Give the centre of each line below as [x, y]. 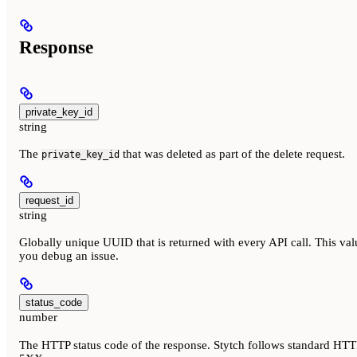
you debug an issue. [69, 256]
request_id [49, 201]
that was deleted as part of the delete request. [232, 154]
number [38, 318]
